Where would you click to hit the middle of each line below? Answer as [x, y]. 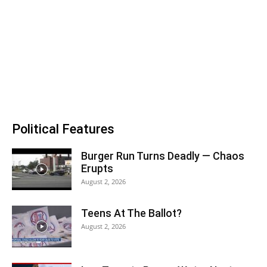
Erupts [97, 168]
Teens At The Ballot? [131, 213]
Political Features [63, 129]
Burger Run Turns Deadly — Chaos [163, 156]
